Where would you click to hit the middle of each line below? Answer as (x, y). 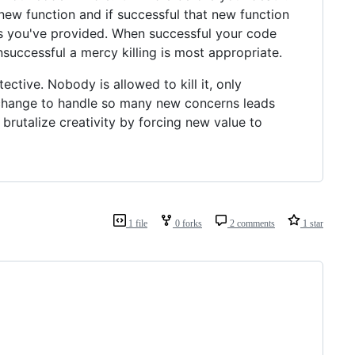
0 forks (187, 223)
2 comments (251, 223)
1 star (312, 223)
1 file (137, 223)
